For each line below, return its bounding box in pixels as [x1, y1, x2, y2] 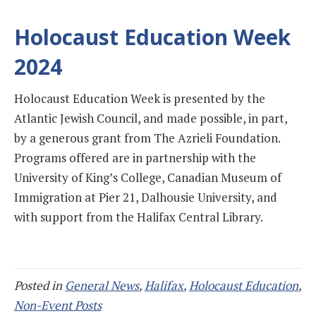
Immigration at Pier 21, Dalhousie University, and [14, 189, 277, 206]
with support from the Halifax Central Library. [14, 209, 263, 226]
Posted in [14, 277, 65, 294]
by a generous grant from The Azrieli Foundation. [14, 130, 280, 147]
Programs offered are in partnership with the [14, 150, 256, 166]
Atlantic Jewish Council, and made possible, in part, [14, 110, 287, 127]
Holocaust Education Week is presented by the [14, 90, 265, 107]
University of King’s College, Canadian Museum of [14, 169, 281, 186]
